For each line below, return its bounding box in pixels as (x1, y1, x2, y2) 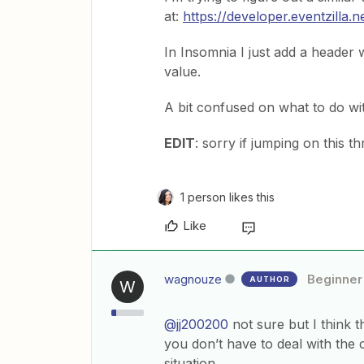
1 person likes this (180, 190, 275, 204)
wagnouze (164, 271, 222, 287)
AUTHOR (249, 275, 290, 284)
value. (164, 63, 205, 80)
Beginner (307, 271, 362, 287)
